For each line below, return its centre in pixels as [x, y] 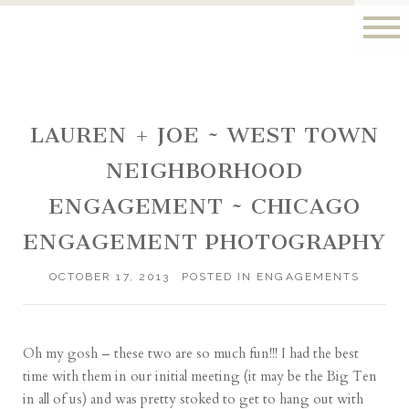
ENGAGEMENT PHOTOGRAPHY [204, 242]
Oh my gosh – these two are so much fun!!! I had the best [191, 354]
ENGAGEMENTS [308, 277]
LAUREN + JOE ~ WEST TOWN [204, 136]
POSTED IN [219, 277]
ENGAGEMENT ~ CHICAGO [204, 207]
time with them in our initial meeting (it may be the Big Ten [200, 377]
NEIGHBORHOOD [204, 171]
